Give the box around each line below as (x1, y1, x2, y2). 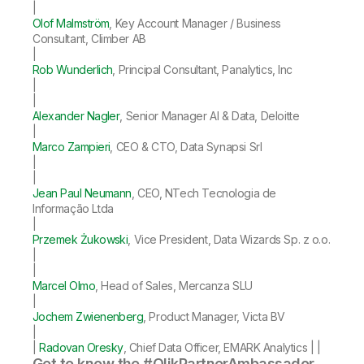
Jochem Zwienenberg (32, 309, 144, 323)
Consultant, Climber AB (32, 31, 146, 45)
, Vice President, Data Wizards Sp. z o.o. (128, 232, 331, 246)
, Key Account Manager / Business (109, 15, 282, 30)
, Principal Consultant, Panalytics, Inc (112, 62, 293, 76)
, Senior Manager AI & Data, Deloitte (119, 108, 300, 123)
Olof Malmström (32, 15, 110, 30)
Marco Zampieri (32, 139, 110, 154)
